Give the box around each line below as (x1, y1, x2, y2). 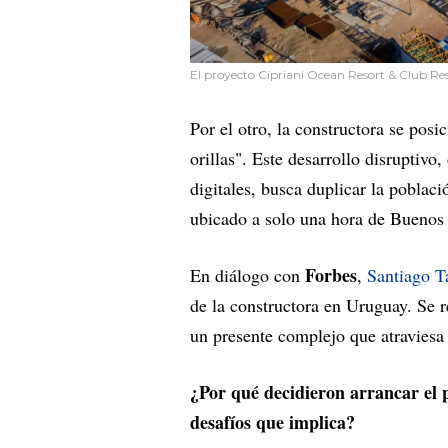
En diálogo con (190, 262, 300, 287)
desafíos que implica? (190, 408, 355, 435)
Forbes (300, 261, 357, 288)
